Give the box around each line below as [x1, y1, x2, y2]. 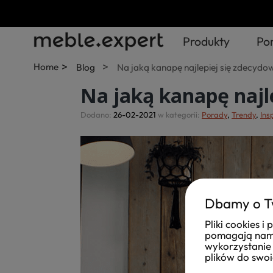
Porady [202, 110, 227, 119]
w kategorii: [156, 110, 202, 119]
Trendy [232, 110, 256, 119]
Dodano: [80, 110, 113, 119]
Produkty [183, 33, 230, 49]
